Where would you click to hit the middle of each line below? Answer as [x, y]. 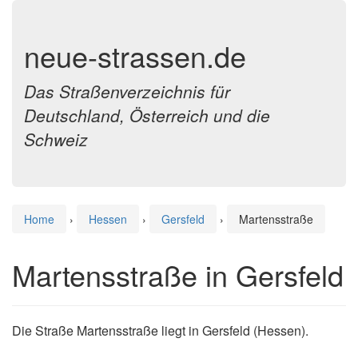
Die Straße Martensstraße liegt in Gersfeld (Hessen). [160, 330]
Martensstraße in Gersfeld [178, 274]
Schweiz [56, 139]
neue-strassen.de [135, 56]
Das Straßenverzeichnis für [127, 91]
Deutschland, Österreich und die [147, 115]
